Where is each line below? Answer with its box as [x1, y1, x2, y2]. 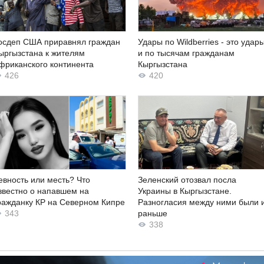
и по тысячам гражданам [138, 48, 235, 58]
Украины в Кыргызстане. [138, 186, 232, 196]
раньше [138, 209, 167, 219]
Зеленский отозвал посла [138, 175, 236, 185]
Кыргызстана [138, 59, 187, 69]
